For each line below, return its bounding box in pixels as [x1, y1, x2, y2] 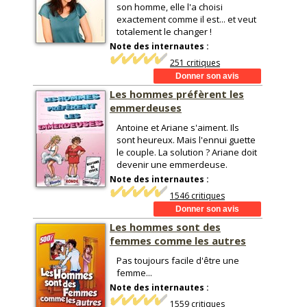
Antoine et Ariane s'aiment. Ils [116, 121, 239, 134]
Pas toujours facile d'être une [116, 254, 239, 267]
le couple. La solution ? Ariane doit [116, 146, 257, 158]
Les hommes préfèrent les [110, 87, 244, 101]
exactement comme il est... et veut [116, 13, 256, 25]
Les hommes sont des [110, 220, 221, 234]
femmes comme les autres [110, 234, 246, 247]
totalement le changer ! [116, 25, 212, 38]
